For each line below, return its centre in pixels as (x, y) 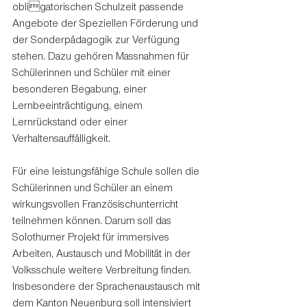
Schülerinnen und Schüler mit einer (93, 73)
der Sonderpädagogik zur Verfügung (97, 40)
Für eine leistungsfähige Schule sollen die (107, 171)
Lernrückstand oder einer (71, 122)
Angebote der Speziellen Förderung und (107, 23)
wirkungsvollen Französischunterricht (97, 204)
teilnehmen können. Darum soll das (93, 221)
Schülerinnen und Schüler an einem (94, 188)
